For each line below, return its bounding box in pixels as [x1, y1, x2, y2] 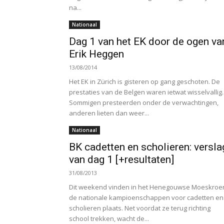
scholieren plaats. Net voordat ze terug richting [69, 203, 210, 213]
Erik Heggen [69, 48, 124, 60]
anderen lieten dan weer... [69, 108, 149, 118]
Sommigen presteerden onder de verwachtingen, [69, 98, 218, 107]
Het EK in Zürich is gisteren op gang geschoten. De [69, 77, 220, 86]
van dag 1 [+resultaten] [69, 153, 174, 166]
